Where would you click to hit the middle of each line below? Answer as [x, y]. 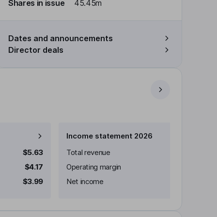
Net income [85, 181]
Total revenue [88, 152]
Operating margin [94, 167]
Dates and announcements [61, 38]
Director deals [36, 50]
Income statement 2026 [109, 136]
